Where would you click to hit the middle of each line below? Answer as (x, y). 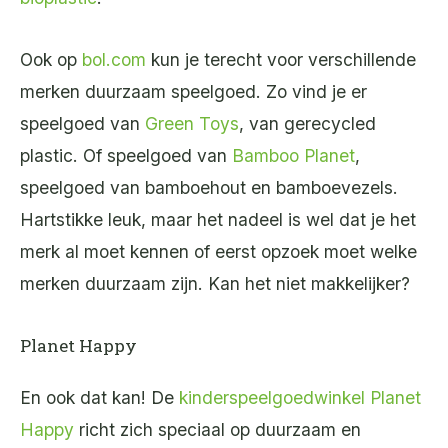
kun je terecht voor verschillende (281, 59)
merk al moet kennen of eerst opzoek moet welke (218, 251)
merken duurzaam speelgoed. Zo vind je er (193, 91)
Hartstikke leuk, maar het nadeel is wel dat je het (218, 219)
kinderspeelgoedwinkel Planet (300, 398)
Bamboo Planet (293, 155)
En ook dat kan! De (99, 398)
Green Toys (192, 123)
